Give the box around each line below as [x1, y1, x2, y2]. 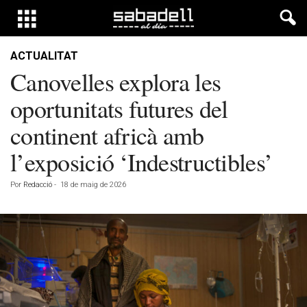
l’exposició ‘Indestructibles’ [10, 145, 273, 178]
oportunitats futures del [10, 92, 228, 125]
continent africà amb [10, 119, 204, 151]
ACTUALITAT [10, 49, 78, 62]
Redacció [23, 180, 52, 189]
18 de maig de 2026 [60, 180, 126, 189]
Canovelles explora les [10, 65, 221, 98]
